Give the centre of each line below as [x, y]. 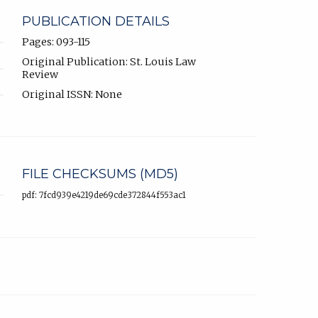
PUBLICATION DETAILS [96, 21]
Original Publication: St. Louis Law [109, 61]
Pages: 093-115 [56, 42]
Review [40, 74]
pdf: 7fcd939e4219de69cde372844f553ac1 [104, 195]
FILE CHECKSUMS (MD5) [100, 174]
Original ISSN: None [72, 94]
